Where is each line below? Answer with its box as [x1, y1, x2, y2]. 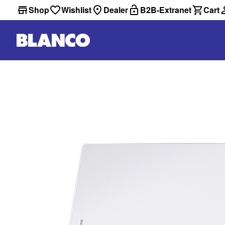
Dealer [103, 4, 128, 16]
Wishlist [61, 4, 91, 16]
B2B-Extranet [140, 4, 191, 16]
